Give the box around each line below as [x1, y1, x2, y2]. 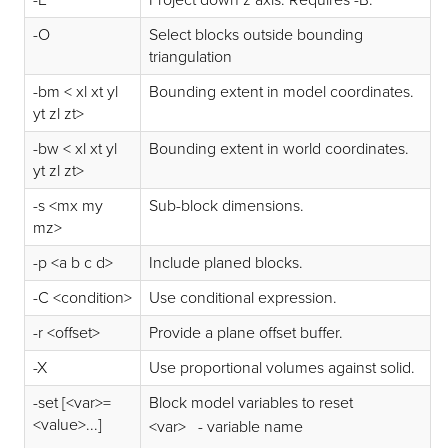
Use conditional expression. [149, 287, 338, 308]
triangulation [149, 46, 233, 67]
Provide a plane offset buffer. [149, 322, 344, 343]
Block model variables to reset [149, 392, 354, 413]
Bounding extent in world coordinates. [149, 138, 410, 159]
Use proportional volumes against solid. [149, 357, 416, 378]
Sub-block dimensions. [149, 195, 305, 216]
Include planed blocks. [149, 252, 304, 273]
